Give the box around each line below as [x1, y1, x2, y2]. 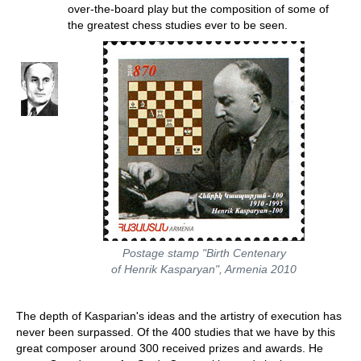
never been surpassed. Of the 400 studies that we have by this [16, 325, 335, 338]
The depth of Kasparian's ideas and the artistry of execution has [16, 309, 342, 322]
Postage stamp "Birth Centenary [122, 246, 286, 259]
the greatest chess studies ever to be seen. [67, 18, 288, 31]
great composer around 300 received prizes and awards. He [16, 341, 323, 355]
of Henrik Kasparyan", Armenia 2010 [111, 262, 297, 276]
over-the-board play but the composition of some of [67, 2, 329, 15]
